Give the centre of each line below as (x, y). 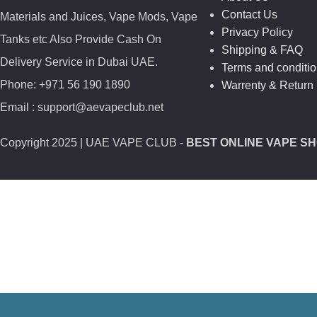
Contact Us (249, 14)
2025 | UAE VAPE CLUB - (119, 142)
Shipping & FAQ (262, 50)
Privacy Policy (257, 32)
